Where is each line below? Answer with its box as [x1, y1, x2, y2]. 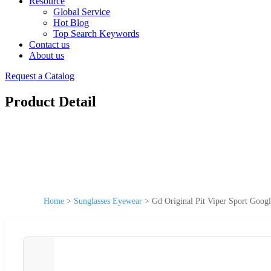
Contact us [29, 39, 70, 50]
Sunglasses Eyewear [74, 196, 142, 206]
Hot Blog [53, 18, 89, 28]
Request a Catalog [5, 71, 74, 81]
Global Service [53, 7, 110, 17]
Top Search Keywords [53, 28, 139, 39]
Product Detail [5, 93, 96, 109]
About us [29, 50, 64, 60]
